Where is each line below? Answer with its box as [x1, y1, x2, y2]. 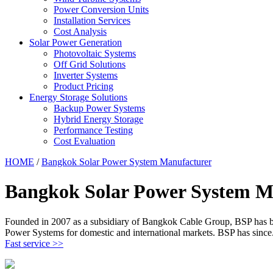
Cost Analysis [54, 26, 107, 37]
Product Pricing [54, 81, 113, 91]
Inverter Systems [54, 70, 118, 80]
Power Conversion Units [54, 4, 149, 15]
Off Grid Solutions [54, 59, 126, 69]
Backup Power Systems [54, 103, 145, 113]
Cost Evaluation [54, 136, 115, 146]
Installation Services [54, 15, 130, 26]
